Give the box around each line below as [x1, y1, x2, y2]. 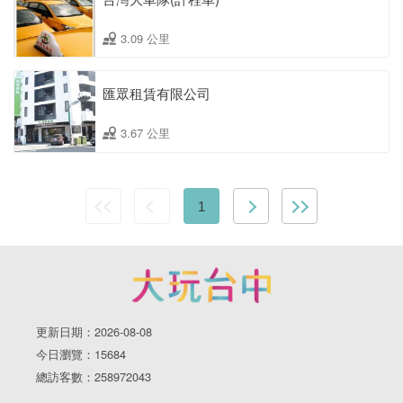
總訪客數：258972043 [36, 368, 151, 386]
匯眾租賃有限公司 [103, 84, 210, 103]
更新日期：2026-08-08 [36, 323, 152, 341]
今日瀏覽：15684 [36, 345, 126, 363]
